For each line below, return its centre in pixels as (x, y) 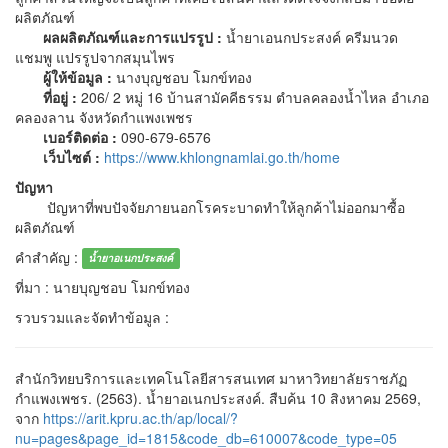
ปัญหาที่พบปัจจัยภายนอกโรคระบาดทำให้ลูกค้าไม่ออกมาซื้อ (210, 206)
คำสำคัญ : (48, 256)
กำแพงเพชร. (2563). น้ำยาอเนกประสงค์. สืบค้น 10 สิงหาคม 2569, (218, 397)
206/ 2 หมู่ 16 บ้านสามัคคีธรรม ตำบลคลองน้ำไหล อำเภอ (253, 96)
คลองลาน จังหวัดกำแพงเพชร (104, 116)
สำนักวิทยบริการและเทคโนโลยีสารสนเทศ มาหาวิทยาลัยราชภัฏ (211, 377)
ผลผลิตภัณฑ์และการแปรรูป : (132, 36)
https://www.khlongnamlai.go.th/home (222, 156)
